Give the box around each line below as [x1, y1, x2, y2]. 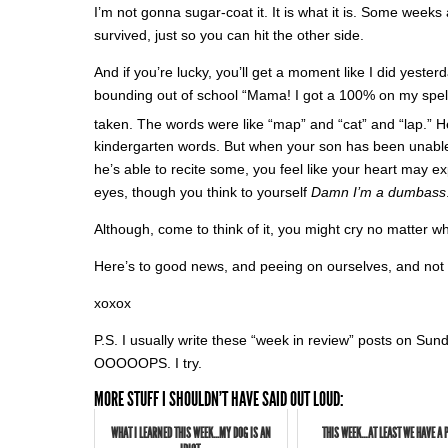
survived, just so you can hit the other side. [94, 26, 364, 43]
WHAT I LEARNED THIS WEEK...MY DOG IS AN [111, 425, 272, 443]
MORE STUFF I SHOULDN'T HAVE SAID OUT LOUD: [94, 387, 344, 412]
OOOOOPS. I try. [94, 355, 202, 372]
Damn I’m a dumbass [311, 184, 446, 201]
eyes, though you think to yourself [94, 184, 311, 201]
